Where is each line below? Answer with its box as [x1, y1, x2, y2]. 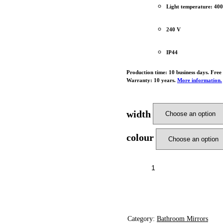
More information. [177, 77, 222, 84]
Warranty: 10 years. [126, 77, 177, 84]
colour [126, 131, 154, 143]
